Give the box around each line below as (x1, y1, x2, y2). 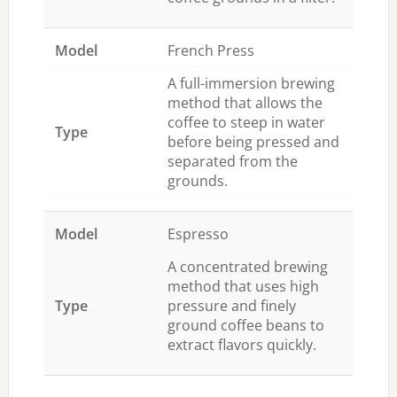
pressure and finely (167, 296, 297, 315)
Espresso (167, 224, 230, 244)
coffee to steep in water (167, 113, 326, 132)
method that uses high (167, 276, 320, 296)
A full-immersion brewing (167, 74, 336, 93)
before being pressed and (167, 132, 340, 152)
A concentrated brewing (167, 257, 329, 276)
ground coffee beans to (167, 315, 325, 335)
